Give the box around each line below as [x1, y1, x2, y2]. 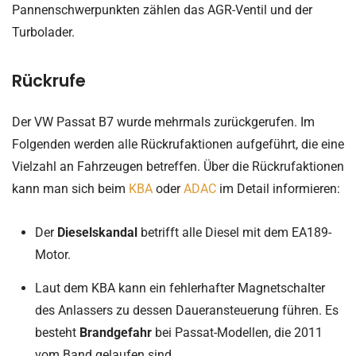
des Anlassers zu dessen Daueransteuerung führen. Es [34, 303, 339, 318]
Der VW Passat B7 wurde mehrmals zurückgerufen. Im [12, 114, 315, 130]
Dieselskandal [56, 225, 141, 240]
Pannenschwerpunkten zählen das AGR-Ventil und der [12, 2, 312, 18]
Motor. [34, 247, 71, 262]
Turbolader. [12, 25, 75, 41]
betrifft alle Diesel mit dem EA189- [140, 225, 331, 240]
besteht [34, 325, 79, 340]
